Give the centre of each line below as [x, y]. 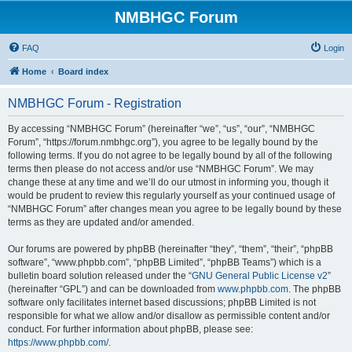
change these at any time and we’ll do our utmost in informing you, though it [168, 182]
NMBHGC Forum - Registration [95, 103]
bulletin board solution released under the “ [100, 276]
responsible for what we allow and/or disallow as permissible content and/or [169, 316]
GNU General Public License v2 [260, 276]
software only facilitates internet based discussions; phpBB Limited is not [162, 302]
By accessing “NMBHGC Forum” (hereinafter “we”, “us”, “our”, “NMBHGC [161, 129]
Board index [83, 71]
